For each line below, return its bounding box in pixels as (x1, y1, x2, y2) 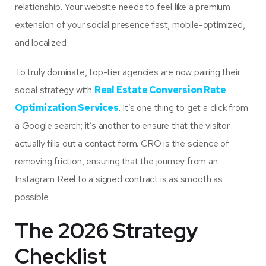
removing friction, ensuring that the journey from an (15, 155, 218, 168)
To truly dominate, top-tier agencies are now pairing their (15, 66, 240, 79)
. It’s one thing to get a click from (118, 102, 248, 115)
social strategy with (15, 84, 94, 97)
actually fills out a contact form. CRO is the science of (15, 137, 229, 150)
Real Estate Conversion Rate (94, 84, 226, 97)
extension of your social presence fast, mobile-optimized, (15, 18, 245, 31)
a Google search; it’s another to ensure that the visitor (15, 119, 230, 132)
